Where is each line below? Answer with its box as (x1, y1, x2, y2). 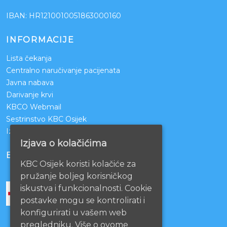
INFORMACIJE (6, 35, 74, 45)
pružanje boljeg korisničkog (20, 171, 133, 181)
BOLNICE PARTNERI (6, 150, 104, 161)
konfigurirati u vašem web (20, 208, 127, 218)
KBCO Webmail (6, 102, 61, 112)
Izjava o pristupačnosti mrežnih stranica (6, 127, 144, 136)
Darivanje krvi (6, 90, 53, 100)
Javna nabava (6, 78, 54, 88)
